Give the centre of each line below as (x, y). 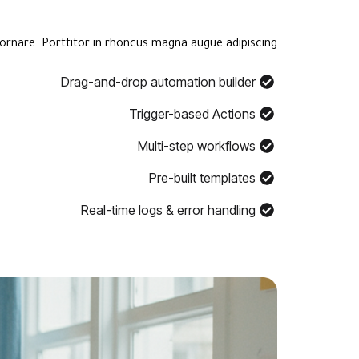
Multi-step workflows (196, 146)
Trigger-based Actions (192, 114)
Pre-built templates (202, 178)
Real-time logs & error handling (168, 210)
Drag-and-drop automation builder (158, 82)
